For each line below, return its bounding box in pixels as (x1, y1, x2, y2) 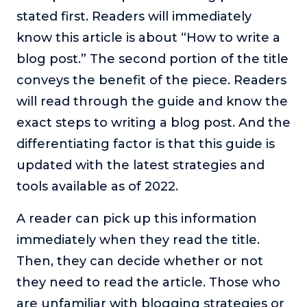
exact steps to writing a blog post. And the (16, 115, 291, 131)
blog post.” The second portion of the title (16, 51, 288, 67)
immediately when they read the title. (16, 232, 260, 248)
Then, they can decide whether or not (16, 254, 263, 269)
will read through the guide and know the (16, 94, 288, 110)
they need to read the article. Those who (16, 275, 280, 291)
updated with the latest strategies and (16, 158, 265, 173)
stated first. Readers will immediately (16, 9, 255, 25)
